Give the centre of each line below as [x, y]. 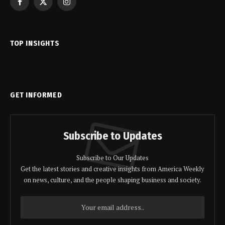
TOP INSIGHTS [35, 43]
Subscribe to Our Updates [113, 157]
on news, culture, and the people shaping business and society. [113, 180]
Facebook [34, 6]
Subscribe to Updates [113, 136]
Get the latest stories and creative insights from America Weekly [113, 168]
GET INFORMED [36, 95]
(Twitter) [57, 17]
